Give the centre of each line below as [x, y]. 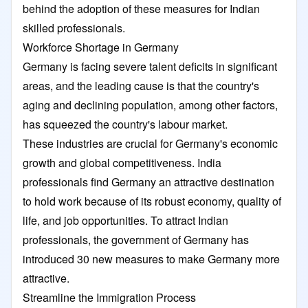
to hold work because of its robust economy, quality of [152, 201]
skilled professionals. [75, 27]
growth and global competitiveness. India [122, 162]
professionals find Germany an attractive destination [148, 181]
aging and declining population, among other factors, [150, 104]
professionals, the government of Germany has [136, 239]
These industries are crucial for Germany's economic [150, 143]
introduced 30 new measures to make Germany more [151, 258]
